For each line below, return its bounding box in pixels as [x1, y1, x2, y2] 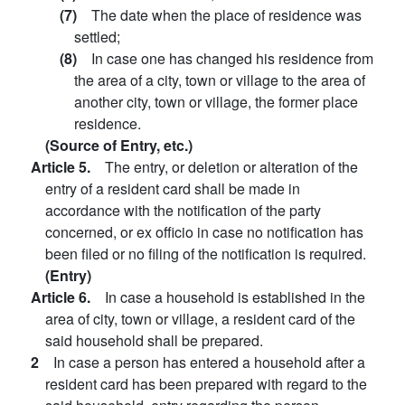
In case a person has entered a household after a [53, 352, 365, 372]
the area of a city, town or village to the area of [74, 70, 365, 90]
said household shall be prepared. [45, 330, 263, 351]
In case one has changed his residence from [91, 48, 373, 69]
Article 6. [31, 287, 105, 307]
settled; [74, 26, 120, 47]
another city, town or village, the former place [74, 91, 358, 112]
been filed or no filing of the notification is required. [45, 243, 366, 264]
